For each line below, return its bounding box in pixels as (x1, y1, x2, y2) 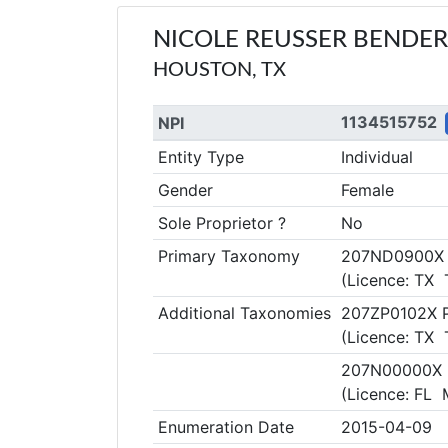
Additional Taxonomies (157, 303, 331, 323)
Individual (340, 147, 413, 167)
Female (340, 180, 394, 200)
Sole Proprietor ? (157, 213, 286, 233)
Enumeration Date (157, 417, 294, 437)
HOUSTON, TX (153, 60, 286, 80)
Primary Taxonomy (157, 246, 300, 266)
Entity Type (157, 147, 244, 167)
